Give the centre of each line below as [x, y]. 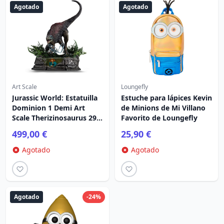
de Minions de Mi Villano [163, 108]
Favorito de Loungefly [159, 118]
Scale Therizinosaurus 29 [54, 118]
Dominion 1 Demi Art [48, 108]
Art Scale [24, 87]
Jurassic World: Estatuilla [55, 98]
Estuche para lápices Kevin [166, 98]
